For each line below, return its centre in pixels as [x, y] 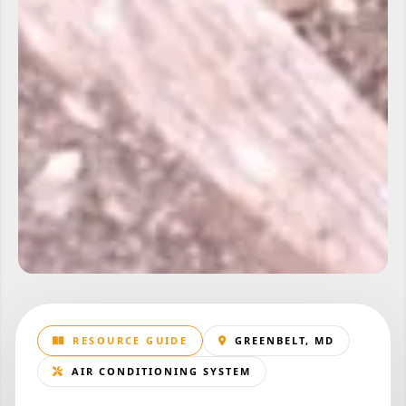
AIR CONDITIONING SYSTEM [161, 372]
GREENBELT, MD [285, 341]
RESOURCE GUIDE [130, 341]
